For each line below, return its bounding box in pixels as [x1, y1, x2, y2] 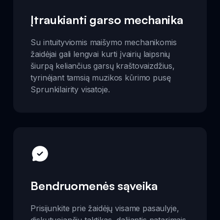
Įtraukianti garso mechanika [30, 12, 184, 27]
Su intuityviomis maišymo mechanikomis [30, 37, 177, 47]
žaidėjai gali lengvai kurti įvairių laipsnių [30, 49, 170, 59]
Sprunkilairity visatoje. [30, 84, 110, 94]
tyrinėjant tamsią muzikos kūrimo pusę [30, 72, 171, 82]
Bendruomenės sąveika [30, 178, 158, 193]
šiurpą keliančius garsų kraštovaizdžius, [30, 60, 175, 71]
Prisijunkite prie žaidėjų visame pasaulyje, [30, 203, 179, 213]
